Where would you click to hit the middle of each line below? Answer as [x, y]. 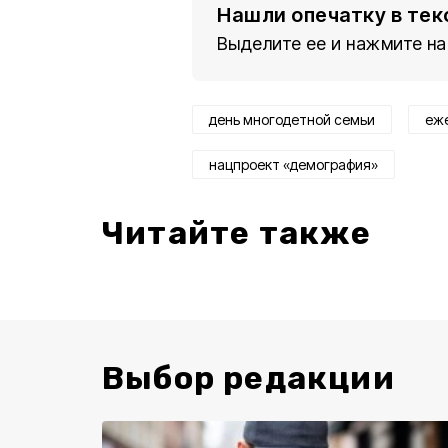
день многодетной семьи [292, 119]
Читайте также [237, 233]
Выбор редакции [248, 378]
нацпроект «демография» [293, 164]
